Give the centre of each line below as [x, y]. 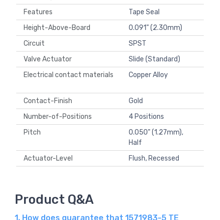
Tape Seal [144, 12]
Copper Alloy [148, 75]
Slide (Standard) [154, 59]
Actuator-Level [50, 159]
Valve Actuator [49, 59]
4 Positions [146, 117]
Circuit [36, 44]
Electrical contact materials [69, 75]
